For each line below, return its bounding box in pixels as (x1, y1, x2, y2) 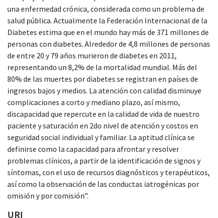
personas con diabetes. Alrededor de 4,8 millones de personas (7, 38, 210, 49)
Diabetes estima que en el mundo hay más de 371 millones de (7, 27, 209, 37)
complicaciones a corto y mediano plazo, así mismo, (7, 97, 180, 107)
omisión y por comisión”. (7, 190, 89, 200)
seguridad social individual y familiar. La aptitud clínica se (7, 132, 195, 142)
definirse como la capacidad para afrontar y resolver (7, 144, 179, 154)
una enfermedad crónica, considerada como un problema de (7, 3, 204, 14)
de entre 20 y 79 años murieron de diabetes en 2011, (7, 50, 177, 60)
